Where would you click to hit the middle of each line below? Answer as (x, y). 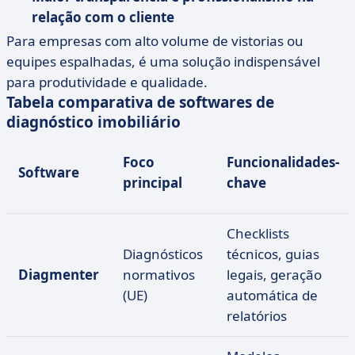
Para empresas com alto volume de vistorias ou (155, 41)
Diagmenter (59, 275)
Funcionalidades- (283, 162)
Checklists (258, 233)
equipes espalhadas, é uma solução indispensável (163, 61)
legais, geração (274, 275)
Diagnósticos (163, 254)
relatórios (257, 316)
